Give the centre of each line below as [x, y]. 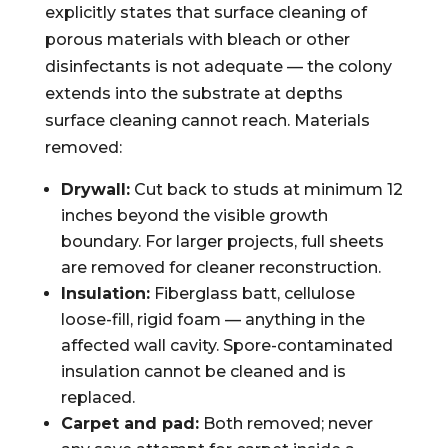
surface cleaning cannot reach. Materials [207, 120]
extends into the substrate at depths [193, 93]
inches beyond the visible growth [194, 215]
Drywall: [95, 189]
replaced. [97, 397]
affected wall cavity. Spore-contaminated [226, 345]
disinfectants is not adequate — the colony [218, 66]
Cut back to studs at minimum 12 [266, 189]
